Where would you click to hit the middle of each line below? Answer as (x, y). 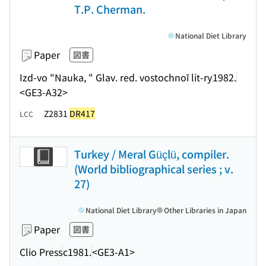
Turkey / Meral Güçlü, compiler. (152, 154)
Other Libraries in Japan (205, 210)
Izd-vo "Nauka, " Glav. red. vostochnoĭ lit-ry (116, 77)
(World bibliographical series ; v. (154, 169)
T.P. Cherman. (110, 9)
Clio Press (41, 251)
